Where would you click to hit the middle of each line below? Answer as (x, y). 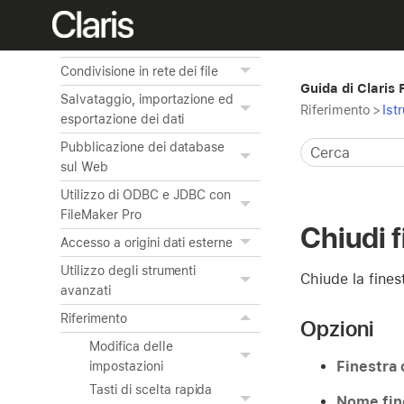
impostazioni (126, 366)
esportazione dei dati (123, 119)
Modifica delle (131, 346)
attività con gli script (121, 15)
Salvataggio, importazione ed (147, 99)
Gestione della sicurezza (133, 43)
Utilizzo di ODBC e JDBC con (146, 195)
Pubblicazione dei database (143, 147)
